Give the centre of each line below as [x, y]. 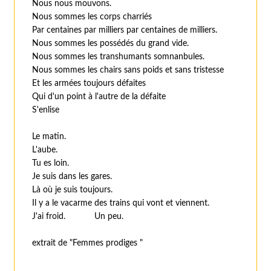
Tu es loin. [51, 164]
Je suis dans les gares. [72, 177]
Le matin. [49, 137]
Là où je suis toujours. [73, 190]
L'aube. [45, 150]
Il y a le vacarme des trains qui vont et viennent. [121, 204]
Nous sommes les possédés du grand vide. [111, 44]
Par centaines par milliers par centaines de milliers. [125, 31]
